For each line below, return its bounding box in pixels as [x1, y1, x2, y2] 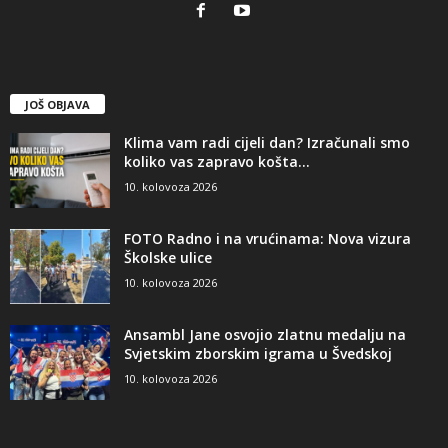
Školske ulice [124, 248, 212, 268]
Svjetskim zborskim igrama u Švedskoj [124, 344, 392, 364]
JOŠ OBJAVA [25, 97, 90, 113]
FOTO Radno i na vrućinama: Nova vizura [124, 229, 411, 249]
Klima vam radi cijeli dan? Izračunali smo [124, 133, 410, 153]
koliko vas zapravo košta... [124, 152, 310, 172]
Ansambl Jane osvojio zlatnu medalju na [124, 325, 406, 345]
